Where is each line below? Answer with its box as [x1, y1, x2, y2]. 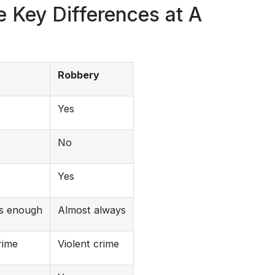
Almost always [58, 203, 126, 216]
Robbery [58, 68, 99, 81]
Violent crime [58, 237, 119, 250]
